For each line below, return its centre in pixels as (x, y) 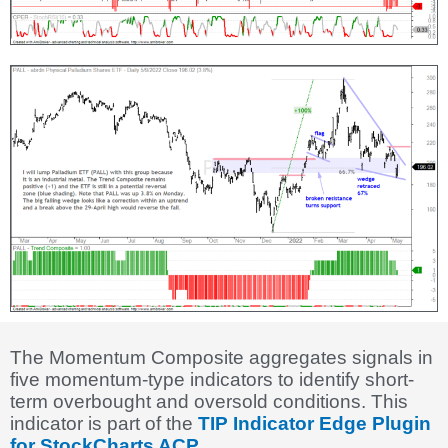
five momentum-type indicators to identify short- (212, 379)
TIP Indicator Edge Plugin (312, 423)
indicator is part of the (101, 423)
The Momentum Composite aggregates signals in (221, 357)
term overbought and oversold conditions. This (209, 401)
